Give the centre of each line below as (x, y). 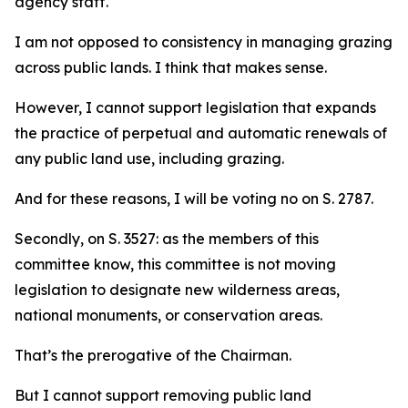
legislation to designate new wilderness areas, (177, 290)
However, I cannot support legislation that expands (195, 108)
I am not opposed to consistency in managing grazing (204, 42)
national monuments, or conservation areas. (168, 316)
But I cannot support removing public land (163, 396)
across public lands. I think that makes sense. (173, 68)
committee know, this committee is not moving (175, 265)
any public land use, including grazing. (151, 159)
